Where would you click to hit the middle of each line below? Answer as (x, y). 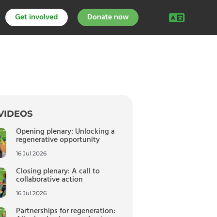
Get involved (36, 17)
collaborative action (49, 179)
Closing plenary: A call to (58, 171)
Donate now (108, 17)
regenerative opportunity (58, 140)
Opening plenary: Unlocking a (65, 132)
